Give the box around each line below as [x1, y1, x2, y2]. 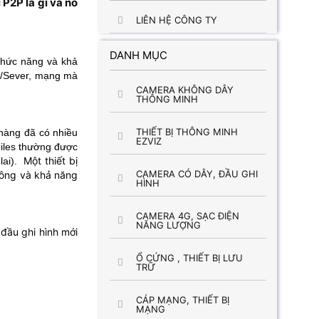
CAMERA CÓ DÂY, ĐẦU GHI [135, 168, 258, 179]
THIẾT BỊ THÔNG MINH [135, 126, 238, 137]
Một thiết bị [20, 155, 78, 167]
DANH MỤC [110, 48, 168, 62]
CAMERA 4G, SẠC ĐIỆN [135, 210, 239, 221]
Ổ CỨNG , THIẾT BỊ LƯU [135, 252, 243, 263]
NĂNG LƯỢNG [135, 219, 201, 231]
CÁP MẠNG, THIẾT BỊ [135, 294, 229, 305]
